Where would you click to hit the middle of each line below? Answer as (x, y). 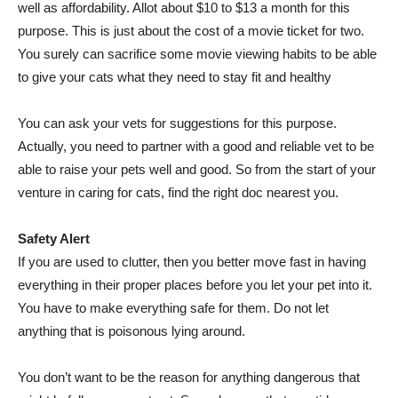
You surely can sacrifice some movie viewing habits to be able (197, 53)
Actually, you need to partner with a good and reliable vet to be (196, 146)
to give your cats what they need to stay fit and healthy (175, 76)
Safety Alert (54, 238)
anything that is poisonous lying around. (131, 330)
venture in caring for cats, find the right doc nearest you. (178, 192)
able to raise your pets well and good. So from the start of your (197, 169)
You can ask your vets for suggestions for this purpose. (177, 123)
